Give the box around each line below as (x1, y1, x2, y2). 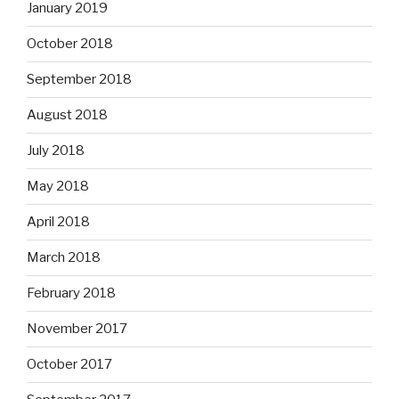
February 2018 (27, 285, 116, 301)
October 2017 (27, 356, 112, 372)
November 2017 (27, 321, 127, 337)
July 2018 (27, 142, 85, 159)
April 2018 (27, 214, 90, 230)
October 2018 (27, 36, 113, 52)
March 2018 (27, 249, 101, 265)
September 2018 (27, 71, 132, 87)
